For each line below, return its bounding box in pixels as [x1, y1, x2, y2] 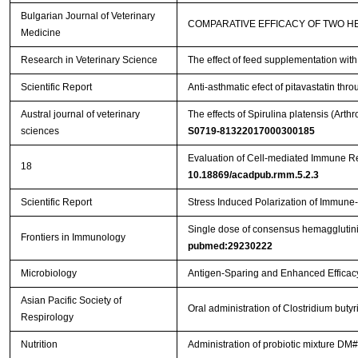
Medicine [20, 27, 61, 39]
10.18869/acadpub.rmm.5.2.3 [187, 169, 319, 181]
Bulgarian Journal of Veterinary [20, 10, 155, 22]
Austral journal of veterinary [20, 109, 140, 121]
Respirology [20, 312, 74, 324]
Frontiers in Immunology [20, 232, 125, 244]
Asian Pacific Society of [20, 295, 121, 307]
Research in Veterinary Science [20, 54, 157, 66]
